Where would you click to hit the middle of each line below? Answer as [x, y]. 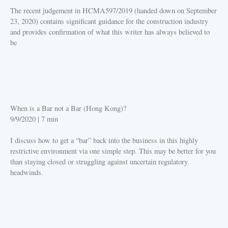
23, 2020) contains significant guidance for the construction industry [109, 21]
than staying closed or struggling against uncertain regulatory [99, 162]
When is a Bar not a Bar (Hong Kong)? [68, 108]
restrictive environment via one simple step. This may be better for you [113, 151]
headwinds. [27, 173]
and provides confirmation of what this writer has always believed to [110, 32]
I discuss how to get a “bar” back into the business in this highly [104, 140]
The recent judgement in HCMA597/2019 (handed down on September [113, 11]
